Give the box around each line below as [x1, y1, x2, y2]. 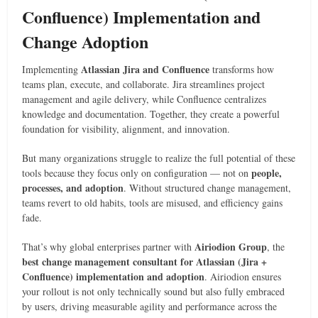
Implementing [22, 62, 82, 76]
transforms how [209, 62, 275, 76]
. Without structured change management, [124, 181, 292, 194]
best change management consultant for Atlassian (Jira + [22, 254, 268, 269]
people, [251, 165, 283, 180]
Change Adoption [22, 29, 149, 54]
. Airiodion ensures [204, 270, 282, 283]
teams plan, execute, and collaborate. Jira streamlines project [22, 77, 265, 91]
